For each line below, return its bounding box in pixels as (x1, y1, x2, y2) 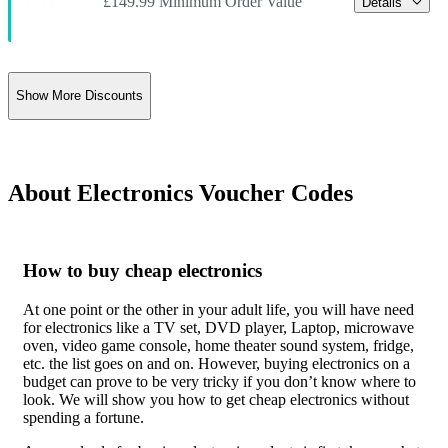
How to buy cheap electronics (23, 260, 262, 282)
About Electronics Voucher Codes (8, 179, 353, 206)
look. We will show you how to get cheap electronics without (23, 391, 409, 409)
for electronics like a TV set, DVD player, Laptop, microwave (23, 319, 414, 337)
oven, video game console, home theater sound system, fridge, (23, 337, 414, 355)
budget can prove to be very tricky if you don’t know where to (23, 373, 416, 391)
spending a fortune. (23, 409, 144, 427)
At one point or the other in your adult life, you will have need (23, 301, 414, 319)
